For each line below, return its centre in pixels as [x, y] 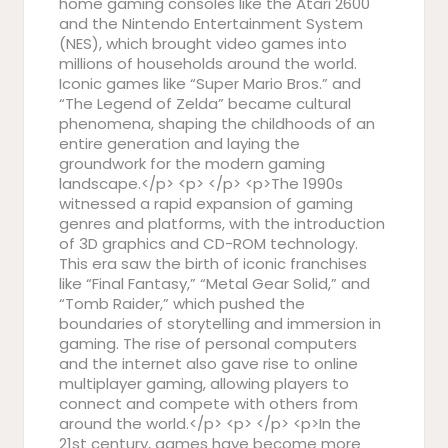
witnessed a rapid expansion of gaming [206, 203]
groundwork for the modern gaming [192, 163]
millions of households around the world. [208, 63]
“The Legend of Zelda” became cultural [205, 103]
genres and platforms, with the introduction [222, 223]
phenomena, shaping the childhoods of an [217, 123]
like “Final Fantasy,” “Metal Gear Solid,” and [214, 283]
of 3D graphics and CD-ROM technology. [208, 243]
